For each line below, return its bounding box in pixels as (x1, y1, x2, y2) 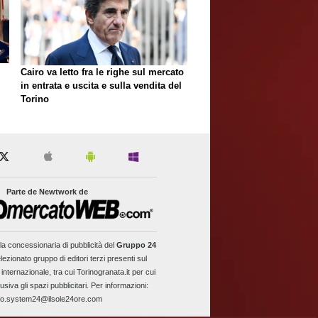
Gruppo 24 (116, 241, 156, 250)
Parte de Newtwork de (6, 187, 89, 196)
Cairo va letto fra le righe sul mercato (21, 67, 184, 78)
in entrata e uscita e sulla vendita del (21, 80, 182, 92)
